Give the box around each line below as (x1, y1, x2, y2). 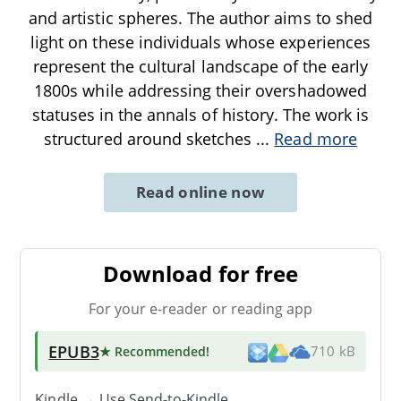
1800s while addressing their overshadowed (34, 79, 367, 101)
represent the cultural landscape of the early (32, 55, 369, 77)
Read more (274, 127, 357, 149)
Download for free (103, 258, 298, 288)
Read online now (135, 181, 266, 202)
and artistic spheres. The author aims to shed (29, 6, 372, 29)
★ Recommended (98, 342, 207, 360)
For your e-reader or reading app (88, 298, 313, 319)
